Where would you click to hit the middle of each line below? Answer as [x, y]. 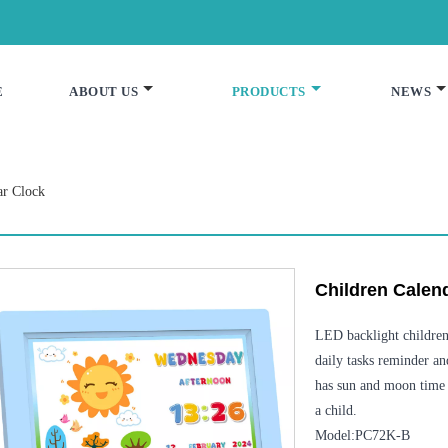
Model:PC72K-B [362, 435]
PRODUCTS [268, 91]
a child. [335, 410]
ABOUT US [104, 91]
